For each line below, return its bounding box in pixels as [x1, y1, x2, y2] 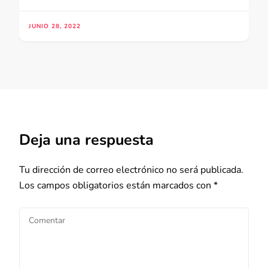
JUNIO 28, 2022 [29, 22, 81, 31]
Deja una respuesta [19, 130, 154, 151]
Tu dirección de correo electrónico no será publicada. [19, 163, 243, 177]
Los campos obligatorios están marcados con [19, 179, 214, 193]
